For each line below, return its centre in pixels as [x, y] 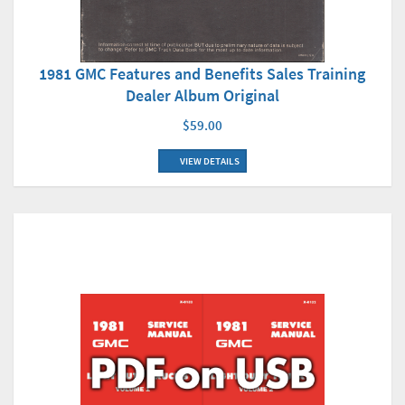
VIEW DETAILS [208, 161]
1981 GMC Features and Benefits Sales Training [202, 74]
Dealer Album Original [202, 96]
